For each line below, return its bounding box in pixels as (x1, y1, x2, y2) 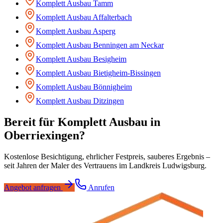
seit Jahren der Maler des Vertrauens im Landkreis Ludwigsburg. (4, 161, 207, 170)
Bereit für (4, 115, 58, 128)
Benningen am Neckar (93, 40, 164, 49)
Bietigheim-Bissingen (93, 68, 161, 77)
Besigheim (93, 54, 126, 63)
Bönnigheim (93, 82, 132, 91)
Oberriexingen (4, 128, 79, 142)
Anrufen (87, 183, 114, 192)
